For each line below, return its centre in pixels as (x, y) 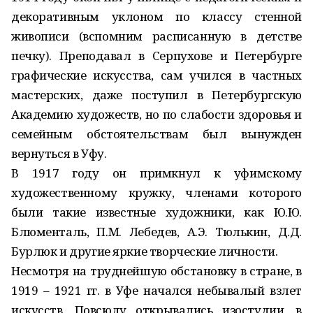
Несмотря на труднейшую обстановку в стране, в (156, 271)
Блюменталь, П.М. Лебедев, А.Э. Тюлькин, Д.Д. (156, 232)
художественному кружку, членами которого (156, 192)
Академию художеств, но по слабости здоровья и (156, 114)
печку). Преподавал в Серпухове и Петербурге (156, 56)
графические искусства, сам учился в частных (156, 75)
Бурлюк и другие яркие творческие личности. (145, 251)
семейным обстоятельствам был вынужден (156, 134)
